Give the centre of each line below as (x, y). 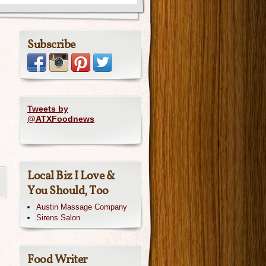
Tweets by (48, 109)
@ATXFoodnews (61, 119)
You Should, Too (68, 191)
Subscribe (51, 45)
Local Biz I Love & (71, 176)
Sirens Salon (58, 218)
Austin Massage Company (82, 207)
